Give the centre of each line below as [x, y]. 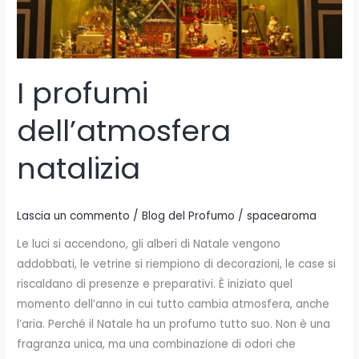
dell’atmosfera [124, 131]
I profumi [83, 94]
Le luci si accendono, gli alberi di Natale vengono [149, 244]
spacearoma [282, 216]
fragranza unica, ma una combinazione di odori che [157, 345]
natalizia [79, 169]
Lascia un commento [74, 216]
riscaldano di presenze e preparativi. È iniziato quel [155, 284]
